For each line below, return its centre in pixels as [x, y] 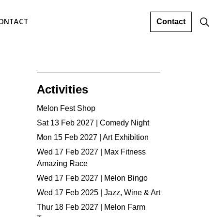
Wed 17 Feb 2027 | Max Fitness [91, 152]
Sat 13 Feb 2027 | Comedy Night [93, 123]
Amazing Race [62, 163]
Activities [62, 89]
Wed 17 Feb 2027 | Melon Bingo [92, 178]
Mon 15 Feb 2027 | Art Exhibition [93, 137]
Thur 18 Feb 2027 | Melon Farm [91, 207]
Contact [171, 22]
